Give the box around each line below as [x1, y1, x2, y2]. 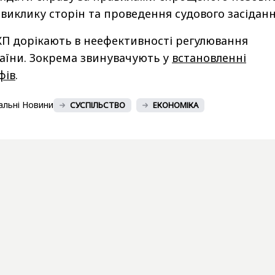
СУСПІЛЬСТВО [70, 99, 125, 110]
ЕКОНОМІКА [153, 99, 198, 110]
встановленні [172, 50, 246, 65]
